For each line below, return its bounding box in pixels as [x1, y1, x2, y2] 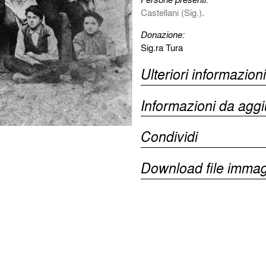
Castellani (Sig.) [140, 5, 202, 19]
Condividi [140, 126, 198, 147]
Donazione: [140, 27, 185, 41]
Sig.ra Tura [140, 40, 183, 54]
